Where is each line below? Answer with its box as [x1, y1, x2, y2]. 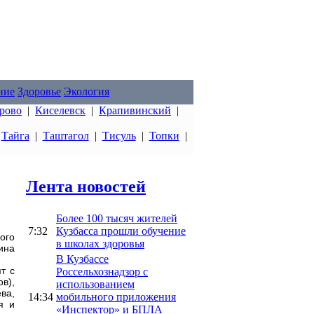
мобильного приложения [56, 290, 176, 303]
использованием [56, 278, 135, 290]
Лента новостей [26, 177, 146, 196]
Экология [64, 86, 109, 97]
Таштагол [42, 130, 89, 142]
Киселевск [35, 104, 86, 116]
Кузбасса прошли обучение [56, 224, 186, 237]
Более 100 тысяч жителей [56, 212, 177, 224]
